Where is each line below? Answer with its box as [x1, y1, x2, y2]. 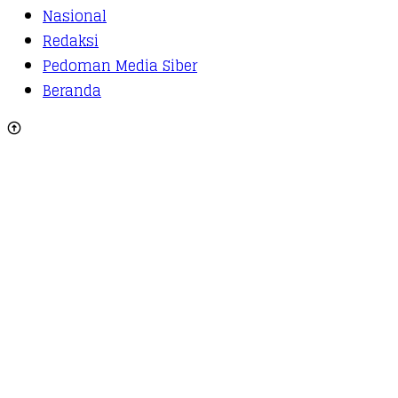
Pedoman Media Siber [43, 53, 197, 78]
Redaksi [43, 28, 99, 53]
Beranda [43, 78, 101, 103]
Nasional [43, 4, 107, 28]
